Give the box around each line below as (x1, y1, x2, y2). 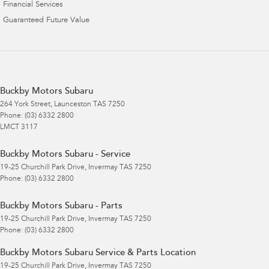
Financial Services (3, 1, 63, 10)
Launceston (54, 101, 91, 109)
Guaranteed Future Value (3, 17, 89, 25)
